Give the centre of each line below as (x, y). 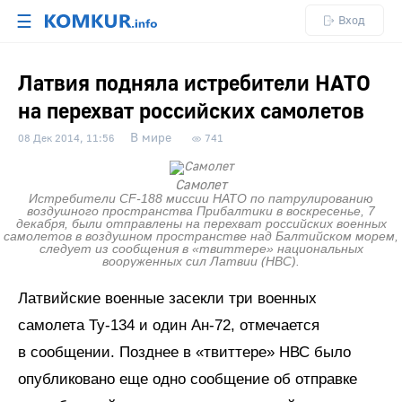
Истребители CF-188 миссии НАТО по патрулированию (201, 198)
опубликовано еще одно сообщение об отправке (188, 379)
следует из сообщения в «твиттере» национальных (201, 249)
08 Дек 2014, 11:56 (66, 139)
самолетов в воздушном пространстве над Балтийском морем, (201, 236)
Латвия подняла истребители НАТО (194, 84)
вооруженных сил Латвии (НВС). (201, 261)
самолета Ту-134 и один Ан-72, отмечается (169, 325)
